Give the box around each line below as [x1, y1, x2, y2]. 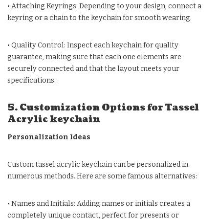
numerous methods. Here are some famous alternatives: [7, 172, 197, 180]
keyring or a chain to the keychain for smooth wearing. [7, 13, 192, 22]
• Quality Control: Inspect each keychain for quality [7, 41, 178, 49]
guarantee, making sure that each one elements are [7, 52, 181, 61]
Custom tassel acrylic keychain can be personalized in [7, 160, 188, 169]
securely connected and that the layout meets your [7, 64, 179, 73]
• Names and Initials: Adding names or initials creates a [7, 199, 190, 208]
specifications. [7, 76, 56, 85]
